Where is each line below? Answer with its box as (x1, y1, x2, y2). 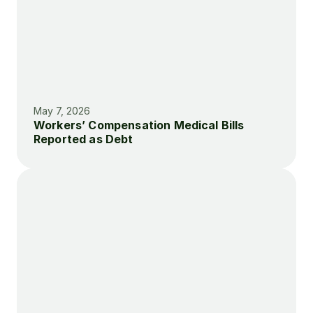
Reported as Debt (34, 132, 133, 146)
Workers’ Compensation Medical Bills (34, 118, 245, 132)
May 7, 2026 (34, 105, 90, 117)
